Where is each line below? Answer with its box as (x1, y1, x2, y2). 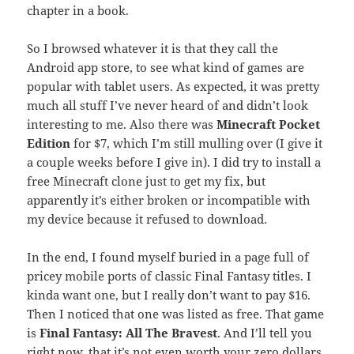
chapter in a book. (27, 2, 130, 19)
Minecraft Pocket (217, 116, 321, 133)
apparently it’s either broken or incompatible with (27, 192, 311, 209)
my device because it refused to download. (27, 211, 268, 228)
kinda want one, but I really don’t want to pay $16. (27, 287, 311, 303)
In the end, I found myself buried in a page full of (27, 249, 310, 265)
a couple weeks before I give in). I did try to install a (27, 154, 322, 171)
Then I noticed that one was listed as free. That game (27, 306, 325, 322)
